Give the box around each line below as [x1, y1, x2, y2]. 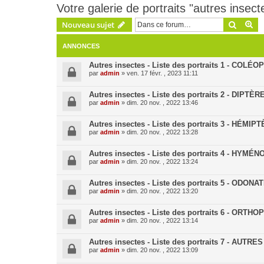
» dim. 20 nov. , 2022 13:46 [120, 99, 198, 106]
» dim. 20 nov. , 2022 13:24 [120, 158, 198, 165]
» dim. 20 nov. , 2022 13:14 [120, 217, 198, 224]
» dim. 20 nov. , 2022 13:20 [120, 187, 198, 194]
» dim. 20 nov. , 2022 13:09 [120, 246, 198, 253]
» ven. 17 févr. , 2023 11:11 [120, 70, 198, 77]
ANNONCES [62, 42, 100, 49]
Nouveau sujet [62, 19, 114, 30]
